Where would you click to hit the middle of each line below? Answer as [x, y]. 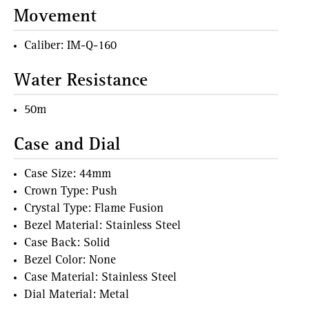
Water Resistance [81, 81]
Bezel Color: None [70, 260]
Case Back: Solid [67, 243]
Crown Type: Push [71, 191]
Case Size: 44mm [68, 174]
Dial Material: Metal [77, 295]
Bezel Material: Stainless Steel [102, 226]
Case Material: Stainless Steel [100, 278]
